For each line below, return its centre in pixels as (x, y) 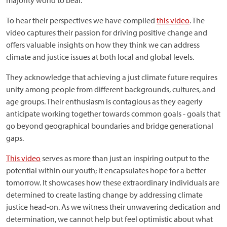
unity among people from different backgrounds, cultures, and (111, 89)
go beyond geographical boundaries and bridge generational (110, 126)
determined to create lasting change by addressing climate (104, 195)
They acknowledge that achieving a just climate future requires (112, 77)
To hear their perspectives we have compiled (81, 20)
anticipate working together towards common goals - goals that (113, 113)
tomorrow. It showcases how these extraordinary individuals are (113, 182)
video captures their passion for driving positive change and (107, 32)
